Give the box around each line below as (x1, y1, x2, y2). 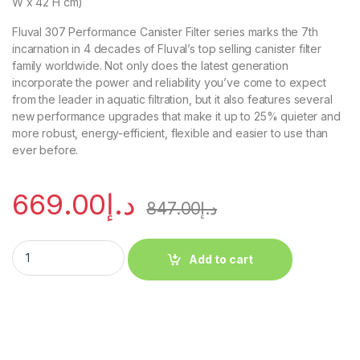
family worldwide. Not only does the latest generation (12, 58, 288, 72)
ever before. (12, 142, 79, 157)
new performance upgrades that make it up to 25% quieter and (12, 108, 341, 123)
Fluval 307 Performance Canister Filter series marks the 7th (12, 24, 318, 39)
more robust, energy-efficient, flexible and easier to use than (12, 125, 329, 140)
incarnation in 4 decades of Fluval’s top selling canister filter (12, 41, 322, 55)
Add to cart (189, 252, 254, 267)
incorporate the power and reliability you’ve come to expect (12, 75, 326, 89)
